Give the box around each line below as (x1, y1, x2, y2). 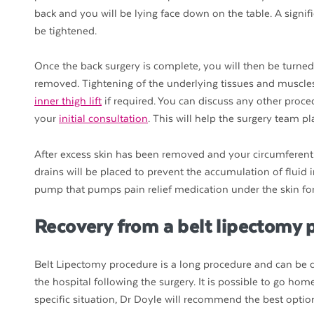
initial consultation (59, 113, 148, 125)
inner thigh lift (34, 95, 102, 108)
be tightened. (34, 25, 97, 37)
